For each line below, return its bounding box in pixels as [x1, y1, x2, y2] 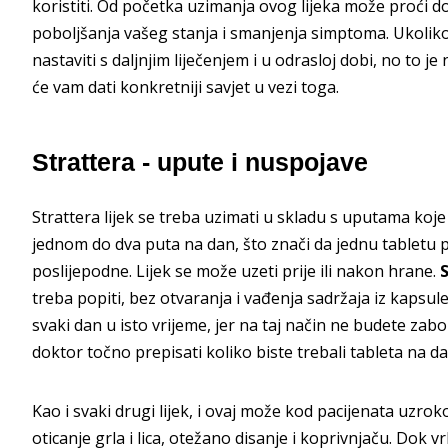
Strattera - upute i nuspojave [32, 148, 368, 177]
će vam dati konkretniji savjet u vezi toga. [32, 76, 339, 99]
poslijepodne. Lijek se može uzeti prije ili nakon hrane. [32, 259, 440, 282]
